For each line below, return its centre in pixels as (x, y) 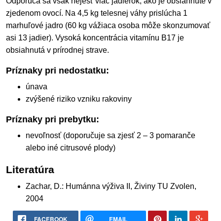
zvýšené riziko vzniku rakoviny (79, 99)
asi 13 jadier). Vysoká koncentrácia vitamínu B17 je (95, 38)
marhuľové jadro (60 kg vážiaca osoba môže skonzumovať (108, 26)
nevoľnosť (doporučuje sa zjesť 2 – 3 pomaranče (110, 136)
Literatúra (30, 170)
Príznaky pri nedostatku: (57, 71)
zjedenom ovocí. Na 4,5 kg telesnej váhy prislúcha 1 (97, 13)
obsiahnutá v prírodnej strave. (57, 50)
